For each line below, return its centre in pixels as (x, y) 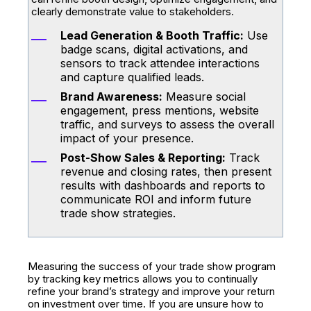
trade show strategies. (118, 213)
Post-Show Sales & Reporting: (143, 158)
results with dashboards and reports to (163, 185)
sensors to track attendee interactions (160, 63)
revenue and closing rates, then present (166, 171)
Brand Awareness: (111, 96)
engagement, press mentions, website (160, 110)
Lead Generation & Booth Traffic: (152, 35)
